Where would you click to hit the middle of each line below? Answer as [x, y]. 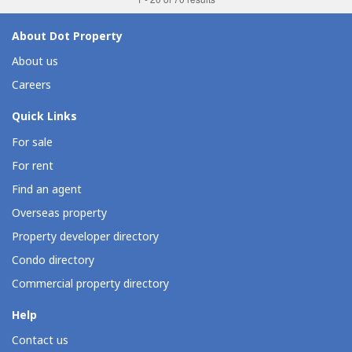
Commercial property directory [90, 284]
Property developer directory [85, 236]
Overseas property [59, 213]
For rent [33, 166]
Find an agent [47, 189]
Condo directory [53, 260]
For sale [32, 142]
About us [35, 62]
